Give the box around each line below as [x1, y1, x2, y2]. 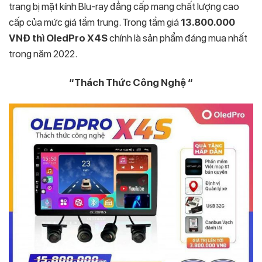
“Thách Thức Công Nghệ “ [69, 76, 193, 88]
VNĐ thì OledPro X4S [9, 32, 108, 44]
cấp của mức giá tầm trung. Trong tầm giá [9, 16, 181, 28]
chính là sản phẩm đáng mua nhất [108, 32, 247, 44]
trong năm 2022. [9, 47, 77, 60]
